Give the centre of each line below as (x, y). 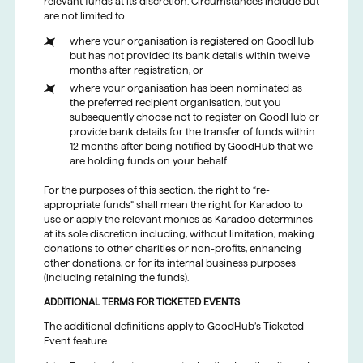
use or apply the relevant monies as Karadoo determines (178, 220)
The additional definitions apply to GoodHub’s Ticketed (173, 327)
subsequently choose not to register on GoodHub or (194, 117)
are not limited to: (85, 16)
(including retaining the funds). (116, 278)
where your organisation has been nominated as (186, 88)
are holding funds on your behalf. (149, 161)
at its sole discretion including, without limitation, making (179, 234)
